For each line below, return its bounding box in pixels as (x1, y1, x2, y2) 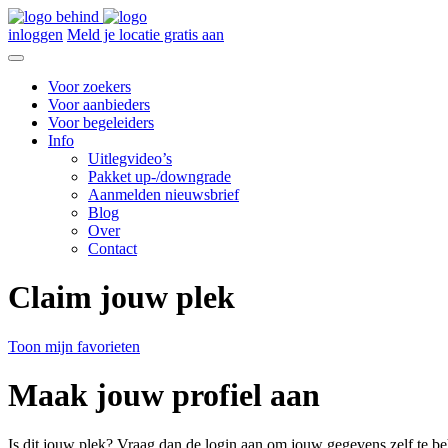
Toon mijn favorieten (8, 337, 140, 355)
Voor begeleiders (48, 114, 154, 131)
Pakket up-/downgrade (88, 168, 231, 185)
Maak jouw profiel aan (8, 377, 320, 414)
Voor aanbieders (48, 96, 150, 113)
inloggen (8, 26, 63, 43)
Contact (88, 240, 137, 257)
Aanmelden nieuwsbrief (88, 186, 239, 203)
